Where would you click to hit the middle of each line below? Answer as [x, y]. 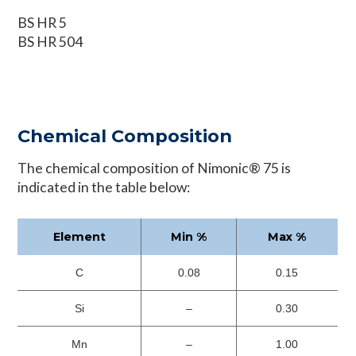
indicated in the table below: [104, 188]
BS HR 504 [50, 41]
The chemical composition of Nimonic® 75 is [155, 168]
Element [80, 236]
